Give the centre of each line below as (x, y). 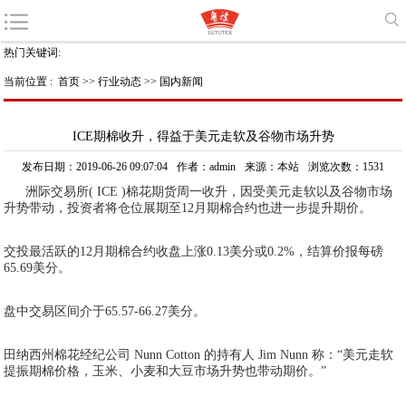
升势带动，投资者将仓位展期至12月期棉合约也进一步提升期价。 (188, 208)
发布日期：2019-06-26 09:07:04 (95, 167)
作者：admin (206, 167)
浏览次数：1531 (346, 167)
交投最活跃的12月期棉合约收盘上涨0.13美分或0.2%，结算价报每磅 (194, 251)
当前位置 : (30, 82)
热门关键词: (33, 53)
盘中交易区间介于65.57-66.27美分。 (105, 311)
